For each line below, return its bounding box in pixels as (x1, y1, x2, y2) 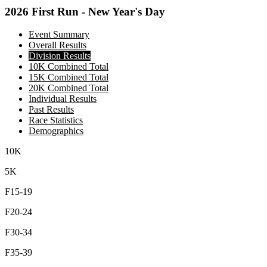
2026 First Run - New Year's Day (5, 5, 165, 18)
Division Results (29, 51, 91, 61)
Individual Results (29, 94, 97, 104)
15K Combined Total (29, 72, 108, 83)
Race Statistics (29, 115, 83, 126)
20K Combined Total (29, 83, 108, 94)
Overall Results (29, 40, 86, 51)
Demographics (29, 126, 83, 136)
